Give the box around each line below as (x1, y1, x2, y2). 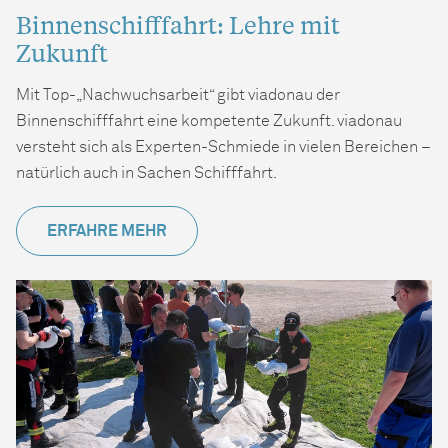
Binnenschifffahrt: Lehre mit (16, 8, 340, 40)
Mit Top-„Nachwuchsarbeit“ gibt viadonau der (16, 86, 340, 103)
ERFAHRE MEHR (47, 222, 167, 239)
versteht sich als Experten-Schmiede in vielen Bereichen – (16, 138, 431, 155)
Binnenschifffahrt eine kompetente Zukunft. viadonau (16, 112, 402, 129)
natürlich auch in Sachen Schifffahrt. (16, 164, 277, 181)
